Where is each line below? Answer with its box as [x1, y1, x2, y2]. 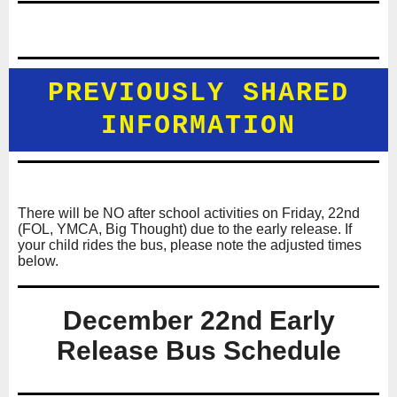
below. [18, 253, 62, 269]
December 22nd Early [62, 306, 335, 336]
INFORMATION [101, 111, 296, 142]
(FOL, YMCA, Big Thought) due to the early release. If [18, 222, 352, 237]
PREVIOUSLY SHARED [48, 78, 349, 109]
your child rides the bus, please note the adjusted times [18, 237, 362, 253]
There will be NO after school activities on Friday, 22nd [18, 206, 360, 222]
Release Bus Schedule [56, 336, 341, 366]
